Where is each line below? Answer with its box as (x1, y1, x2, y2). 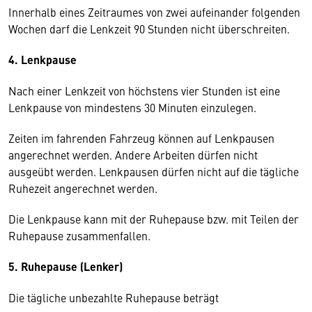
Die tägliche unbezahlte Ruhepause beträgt (8, 290, 219, 305)
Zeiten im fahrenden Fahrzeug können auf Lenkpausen (8, 130, 274, 146)
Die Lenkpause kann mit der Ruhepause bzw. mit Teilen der (8, 211, 299, 226)
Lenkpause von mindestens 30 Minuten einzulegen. (8, 100, 262, 115)
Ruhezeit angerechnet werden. (8, 180, 160, 196)
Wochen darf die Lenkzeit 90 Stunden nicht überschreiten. (8, 21, 290, 36)
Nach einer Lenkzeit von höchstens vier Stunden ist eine (8, 83, 280, 98)
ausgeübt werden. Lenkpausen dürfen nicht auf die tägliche (8, 164, 299, 179)
